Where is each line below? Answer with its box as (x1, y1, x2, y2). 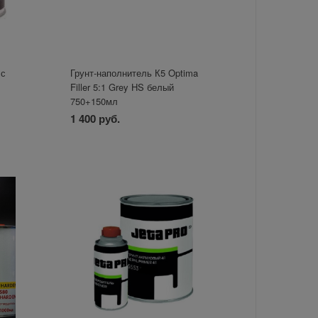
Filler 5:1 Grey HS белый (70, 80, 174, 94)
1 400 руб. (70, 111, 120, 127)
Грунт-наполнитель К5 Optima (70, 66, 198, 80)
